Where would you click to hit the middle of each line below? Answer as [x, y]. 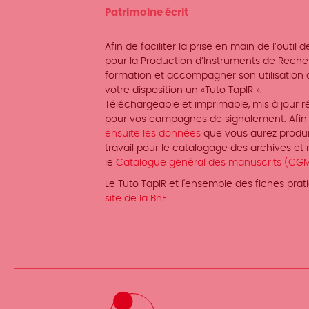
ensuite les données [154, 134]
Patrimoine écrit [147, 13]
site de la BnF [136, 199]
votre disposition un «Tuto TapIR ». [183, 90]
